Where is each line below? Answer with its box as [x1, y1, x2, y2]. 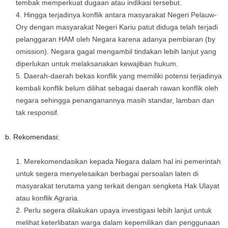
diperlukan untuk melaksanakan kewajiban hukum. [16, 59, 178, 68]
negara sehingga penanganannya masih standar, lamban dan [16, 96, 214, 104]
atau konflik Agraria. [16, 193, 79, 202]
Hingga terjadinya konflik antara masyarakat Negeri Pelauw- [24, 10, 217, 19]
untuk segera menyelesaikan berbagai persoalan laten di [16, 169, 198, 178]
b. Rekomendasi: [5, 132, 60, 141]
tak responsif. [16, 108, 59, 117]
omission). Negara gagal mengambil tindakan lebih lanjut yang [16, 47, 216, 55]
